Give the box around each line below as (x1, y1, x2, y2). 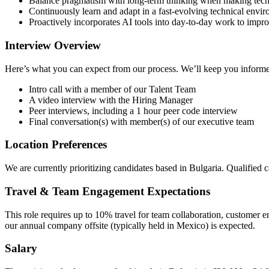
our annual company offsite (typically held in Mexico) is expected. (5, 220, 255, 231)
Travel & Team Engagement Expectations (5, 184, 210, 198)
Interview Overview (5, 38, 101, 52)
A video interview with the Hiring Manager (29, 94, 193, 105)
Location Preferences (5, 138, 107, 151)
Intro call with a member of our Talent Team (29, 83, 196, 94)
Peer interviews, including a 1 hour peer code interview (29, 105, 238, 116)
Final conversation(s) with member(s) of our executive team (29, 116, 254, 127)
